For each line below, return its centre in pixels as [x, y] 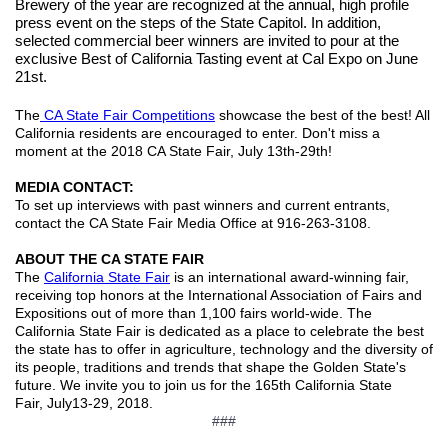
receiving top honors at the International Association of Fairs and [218, 295]
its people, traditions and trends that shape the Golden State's [210, 367]
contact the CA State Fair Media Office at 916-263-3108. [193, 223]
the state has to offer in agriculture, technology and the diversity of [224, 349]
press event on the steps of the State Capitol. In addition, [198, 23]
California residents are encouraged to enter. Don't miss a [197, 133]
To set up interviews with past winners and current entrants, [202, 205]
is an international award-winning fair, [289, 277]
